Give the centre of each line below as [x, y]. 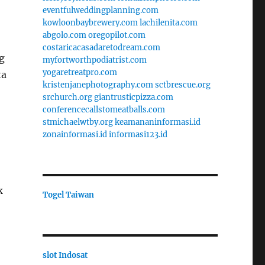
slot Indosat [65, 255]
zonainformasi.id [75, 134]
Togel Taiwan [68, 195]
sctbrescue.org [182, 85]
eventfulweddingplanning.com [100, 10]
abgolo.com [64, 35]
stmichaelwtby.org [77, 122]
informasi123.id [138, 134]
